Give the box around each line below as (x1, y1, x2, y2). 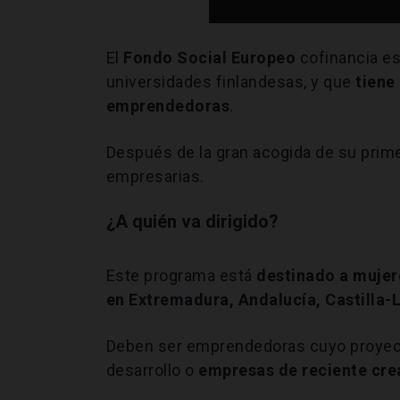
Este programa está (105, 265, 257, 285)
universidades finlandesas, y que (105, 71, 356, 91)
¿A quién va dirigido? (105, 210, 279, 232)
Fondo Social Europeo (123, 47, 300, 67)
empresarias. (105, 166, 204, 186)
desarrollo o (105, 360, 199, 379)
